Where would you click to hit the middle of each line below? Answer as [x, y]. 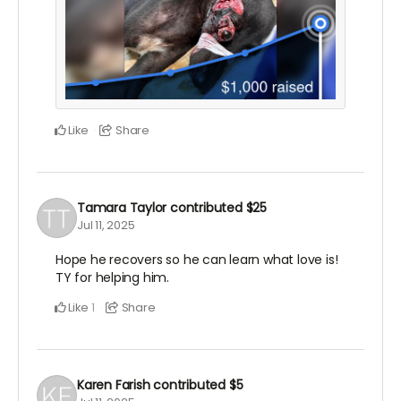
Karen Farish [114, 384]
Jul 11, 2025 [106, 225]
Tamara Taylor [122, 207]
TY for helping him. [113, 278]
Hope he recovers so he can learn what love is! [197, 260]
